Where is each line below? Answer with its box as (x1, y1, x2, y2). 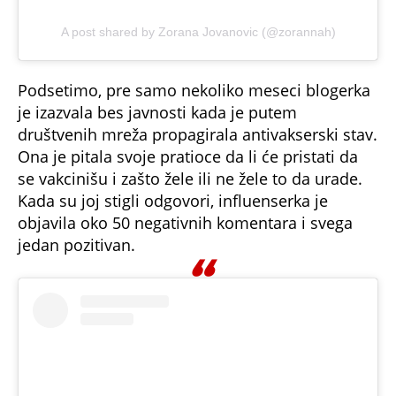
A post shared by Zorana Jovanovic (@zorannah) (60, 24, 336, 39)
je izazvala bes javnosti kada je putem (18, 102, 297, 124)
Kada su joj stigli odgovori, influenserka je (18, 190, 328, 212)
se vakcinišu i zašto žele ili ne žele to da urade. (18, 168, 362, 190)
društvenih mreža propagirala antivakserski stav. (18, 124, 377, 146)
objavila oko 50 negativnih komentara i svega (18, 212, 353, 234)
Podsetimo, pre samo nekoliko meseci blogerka (18, 80, 370, 102)
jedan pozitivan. (18, 234, 135, 256)
